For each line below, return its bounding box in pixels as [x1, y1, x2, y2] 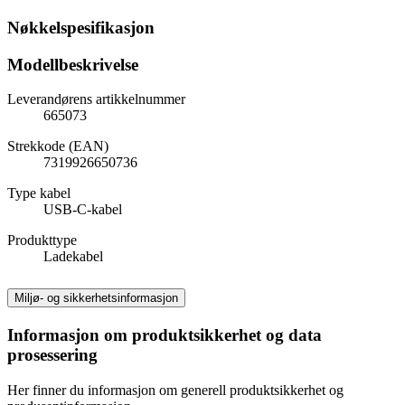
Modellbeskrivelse [7, 54, 138, 74]
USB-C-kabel [43, 202, 122, 218]
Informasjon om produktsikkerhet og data [7, 325, 322, 345]
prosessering [7, 345, 98, 365]
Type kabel [7, 185, 71, 202]
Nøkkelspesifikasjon [7, 18, 155, 38]
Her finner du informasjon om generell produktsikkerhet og [7, 381, 344, 398]
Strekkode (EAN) [7, 138, 108, 155]
